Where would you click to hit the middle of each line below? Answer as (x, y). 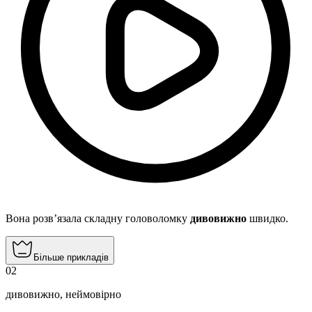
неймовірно (93, 295)
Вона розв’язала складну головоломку (98, 219)
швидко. (267, 219)
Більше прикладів (71, 258)
